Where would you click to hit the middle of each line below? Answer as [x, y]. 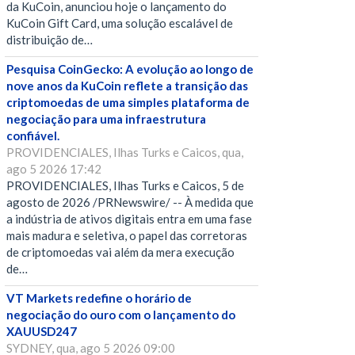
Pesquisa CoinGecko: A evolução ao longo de [130, 69]
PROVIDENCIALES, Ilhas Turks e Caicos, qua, [125, 153]
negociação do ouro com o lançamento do [121, 315]
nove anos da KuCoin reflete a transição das [127, 86]
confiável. [33, 136]
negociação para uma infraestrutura [106, 119]
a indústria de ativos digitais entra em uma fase [129, 219]
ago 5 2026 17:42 [54, 169]
